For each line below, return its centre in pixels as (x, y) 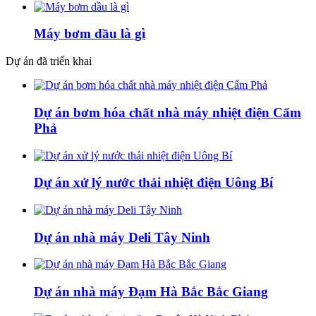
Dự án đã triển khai (49, 61)
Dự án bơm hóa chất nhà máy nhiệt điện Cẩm (168, 112)
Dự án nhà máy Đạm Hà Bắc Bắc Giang (151, 292)
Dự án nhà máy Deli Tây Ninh (122, 237)
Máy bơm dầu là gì (90, 34)
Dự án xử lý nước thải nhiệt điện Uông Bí (153, 183)
